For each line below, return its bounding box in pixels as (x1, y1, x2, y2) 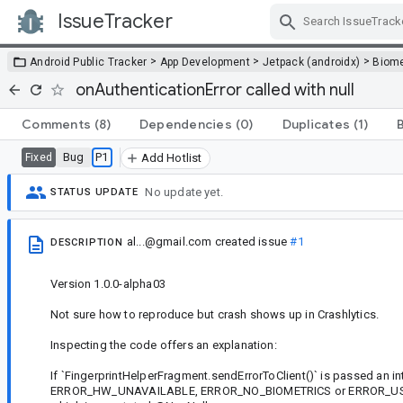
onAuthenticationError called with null (76, 79, 354, 100)
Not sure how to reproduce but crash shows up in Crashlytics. (50, 307, 380, 321)
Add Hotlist (140, 150, 202, 165)
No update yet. (145, 185, 224, 200)
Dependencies (139, 115, 232, 132)
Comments (22, 115, 91, 132)
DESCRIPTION (50, 236, 123, 248)
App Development (159, 55, 251, 68)
